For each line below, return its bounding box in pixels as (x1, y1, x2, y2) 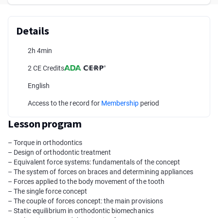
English (28, 82, 50, 90)
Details (16, 24, 49, 37)
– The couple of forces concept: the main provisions (8, 197, 163, 205)
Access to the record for (28, 99, 101, 107)
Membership (101, 99, 139, 107)
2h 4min (28, 47, 53, 54)
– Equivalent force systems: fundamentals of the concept (8, 158, 180, 166)
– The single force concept (8, 187, 87, 195)
